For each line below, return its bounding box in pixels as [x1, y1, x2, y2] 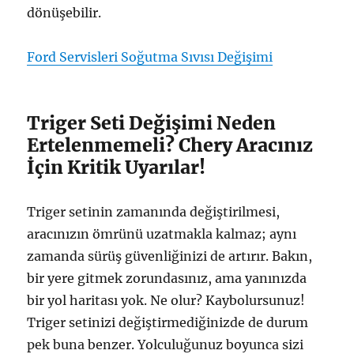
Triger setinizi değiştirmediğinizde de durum [27, 314, 309, 330]
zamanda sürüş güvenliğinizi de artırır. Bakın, [27, 247, 313, 264]
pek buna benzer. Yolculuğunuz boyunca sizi [27, 336, 304, 352]
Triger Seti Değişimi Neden [27, 111, 277, 134]
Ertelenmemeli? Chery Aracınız [27, 133, 314, 156]
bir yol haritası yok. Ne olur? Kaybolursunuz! [27, 292, 306, 308]
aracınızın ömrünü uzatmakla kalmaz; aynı [27, 225, 297, 242]
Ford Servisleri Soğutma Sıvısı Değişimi [27, 48, 273, 65]
